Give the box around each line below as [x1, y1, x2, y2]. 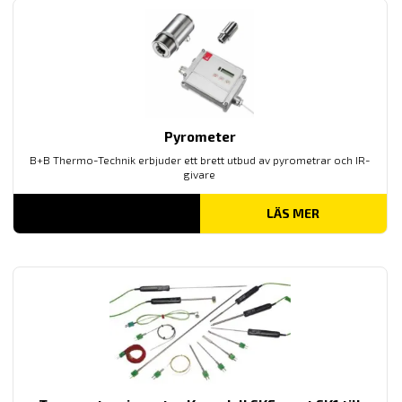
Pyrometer [163, 128, 236, 145]
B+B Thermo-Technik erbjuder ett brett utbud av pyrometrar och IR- [29, 153, 371, 167]
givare [184, 168, 216, 181]
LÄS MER [267, 205, 320, 222]
